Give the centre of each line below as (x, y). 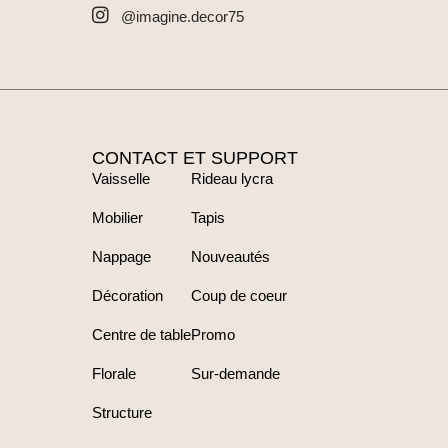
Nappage (121, 256)
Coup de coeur (239, 295)
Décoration (127, 295)
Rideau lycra (232, 178)
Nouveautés (230, 256)
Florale (114, 373)
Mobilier (117, 217)
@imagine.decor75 (182, 16)
